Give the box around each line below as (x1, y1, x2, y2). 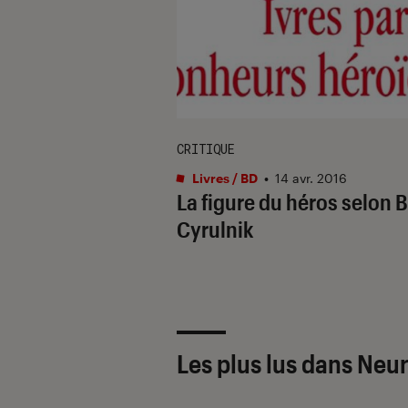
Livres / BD (189, 169, 258, 186)
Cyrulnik (177, 215, 254, 242)
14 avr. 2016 (275, 169, 347, 186)
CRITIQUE (177, 139, 235, 158)
